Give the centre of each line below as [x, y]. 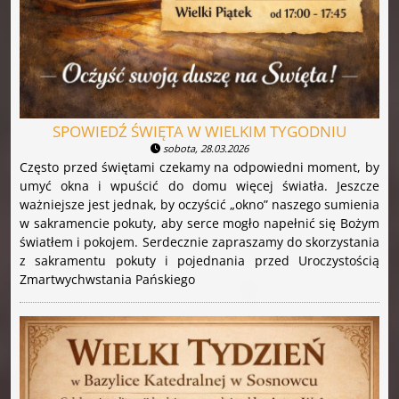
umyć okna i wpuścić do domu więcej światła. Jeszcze [199, 186]
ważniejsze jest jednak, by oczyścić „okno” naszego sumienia [199, 205]
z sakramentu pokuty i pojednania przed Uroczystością [199, 261]
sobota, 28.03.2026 [204, 149]
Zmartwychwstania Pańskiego [107, 280]
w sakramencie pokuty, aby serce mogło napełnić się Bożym [199, 224]
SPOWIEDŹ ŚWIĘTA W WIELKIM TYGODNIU [199, 132]
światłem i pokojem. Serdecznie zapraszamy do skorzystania [199, 242]
